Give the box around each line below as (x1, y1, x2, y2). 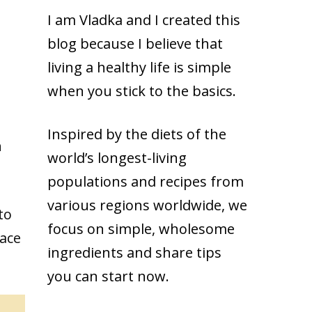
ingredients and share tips (47, 243, 221, 263)
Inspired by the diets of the (47, 125, 226, 144)
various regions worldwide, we (47, 196, 247, 215)
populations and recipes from (47, 172, 244, 192)
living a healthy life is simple (47, 58, 231, 77)
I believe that (138, 34, 223, 54)
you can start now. (47, 267, 169, 286)
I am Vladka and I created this (47, 10, 240, 30)
